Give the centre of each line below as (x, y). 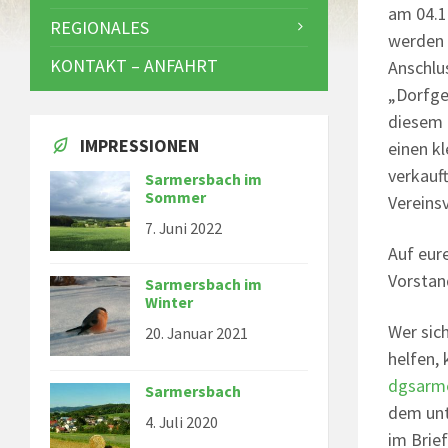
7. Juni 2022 (183, 229)
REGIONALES (99, 28)
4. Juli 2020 (181, 423)
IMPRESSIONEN (139, 146)
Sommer (175, 198)
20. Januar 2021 (196, 334)
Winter (169, 303)
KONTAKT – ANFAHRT (134, 66)
